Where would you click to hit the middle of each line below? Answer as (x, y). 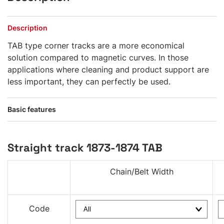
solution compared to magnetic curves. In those (98, 57)
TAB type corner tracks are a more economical (96, 45)
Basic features (32, 109)
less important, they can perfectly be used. (89, 81)
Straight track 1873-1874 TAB (85, 147)
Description (27, 28)
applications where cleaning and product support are (108, 69)
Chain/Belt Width (141, 171)
